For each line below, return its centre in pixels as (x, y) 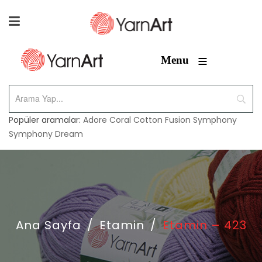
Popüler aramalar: (46, 120)
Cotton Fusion (162, 120)
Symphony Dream (46, 134)
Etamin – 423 (204, 225)
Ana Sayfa (48, 225)
